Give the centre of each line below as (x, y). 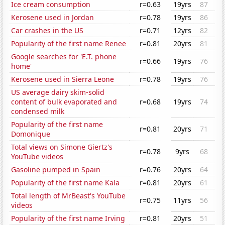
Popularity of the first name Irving (68, 218)
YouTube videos (37, 157)
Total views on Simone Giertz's (62, 147)
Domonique (31, 134)
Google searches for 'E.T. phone (64, 57)
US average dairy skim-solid (58, 92)
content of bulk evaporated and (64, 102)
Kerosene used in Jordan (53, 18)
